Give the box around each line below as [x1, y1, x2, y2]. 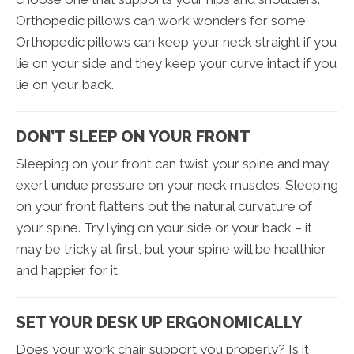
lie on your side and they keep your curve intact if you [16, 55, 337, 72]
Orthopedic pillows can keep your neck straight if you [16, 34, 337, 51]
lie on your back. [16, 77, 114, 93]
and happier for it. [16, 262, 120, 279]
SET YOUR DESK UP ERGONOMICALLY [16, 313, 302, 333]
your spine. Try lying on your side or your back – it [16, 220, 312, 236]
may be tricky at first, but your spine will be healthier [16, 241, 326, 258]
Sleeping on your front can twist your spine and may [16, 156, 329, 172]
